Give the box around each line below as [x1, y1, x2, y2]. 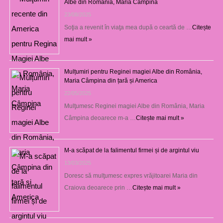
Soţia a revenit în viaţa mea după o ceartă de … [64, 23, 192, 31]
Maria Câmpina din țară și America [64, 77, 157, 84]
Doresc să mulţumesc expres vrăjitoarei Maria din [64, 172, 198, 179]
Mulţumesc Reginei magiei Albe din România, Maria [64, 102, 205, 110]
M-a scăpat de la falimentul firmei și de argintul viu [64, 146, 199, 154]
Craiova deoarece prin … [64, 184, 132, 191]
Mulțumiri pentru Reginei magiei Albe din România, [64, 68, 202, 75]
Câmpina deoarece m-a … [64, 114, 136, 121]
